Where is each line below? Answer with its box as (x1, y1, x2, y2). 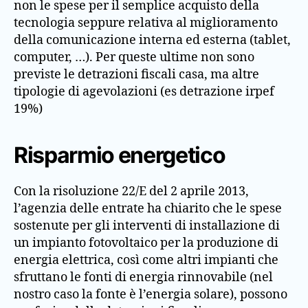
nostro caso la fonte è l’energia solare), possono (14, 286, 287, 302)
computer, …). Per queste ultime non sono (14, 49, 254, 65)
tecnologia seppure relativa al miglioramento (14, 14, 278, 31)
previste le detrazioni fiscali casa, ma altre (14, 66, 259, 82)
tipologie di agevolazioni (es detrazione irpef (14, 83, 274, 100)
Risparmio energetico (14, 141, 225, 168)
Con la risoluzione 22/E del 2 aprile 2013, (14, 183, 249, 199)
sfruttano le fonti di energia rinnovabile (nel (14, 269, 273, 285)
